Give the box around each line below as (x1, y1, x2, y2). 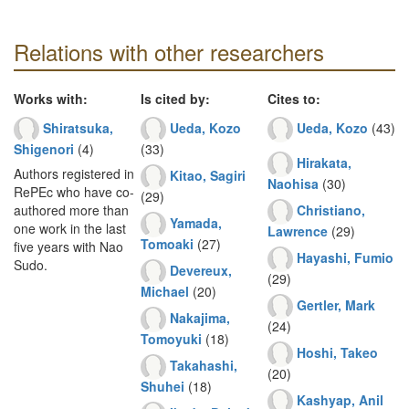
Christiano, (297, 200, 365, 219)
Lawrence (267, 222, 328, 240)
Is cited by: (141, 89, 210, 108)
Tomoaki (141, 235, 194, 253)
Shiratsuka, (43, 118, 113, 137)
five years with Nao (14, 237, 123, 256)
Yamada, (170, 213, 222, 232)
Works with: (14, 89, 88, 108)
